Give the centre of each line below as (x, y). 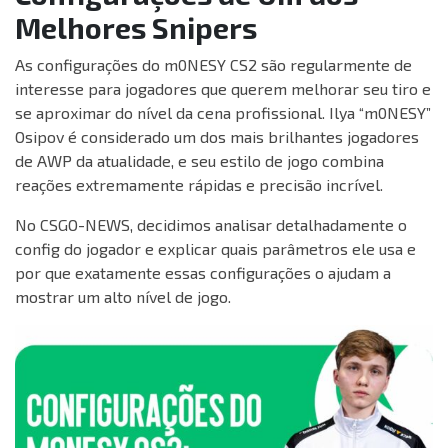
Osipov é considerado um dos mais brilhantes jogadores (217, 137)
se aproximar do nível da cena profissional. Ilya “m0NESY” (223, 113)
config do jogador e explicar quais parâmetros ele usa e (215, 249)
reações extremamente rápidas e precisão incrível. (199, 185)
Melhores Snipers (136, 28)
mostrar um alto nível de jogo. (123, 297)
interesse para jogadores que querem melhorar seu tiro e (223, 89)
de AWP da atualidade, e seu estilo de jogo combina (199, 161)
